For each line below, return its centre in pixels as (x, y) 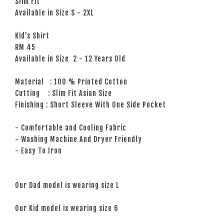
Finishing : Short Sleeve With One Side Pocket (90, 104)
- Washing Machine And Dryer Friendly (78, 139)
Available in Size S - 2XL (54, 12)
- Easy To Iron (38, 150)
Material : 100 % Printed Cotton (71, 81)
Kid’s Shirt (32, 35)
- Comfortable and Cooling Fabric (71, 127)
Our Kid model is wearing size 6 (67, 208)
